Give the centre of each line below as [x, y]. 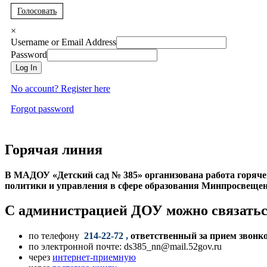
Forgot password [42, 108]
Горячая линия [54, 149]
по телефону [55, 236]
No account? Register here [60, 88]
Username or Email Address [63, 42]
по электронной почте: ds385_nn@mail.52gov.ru [125, 247]
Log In [26, 67]
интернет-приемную [94, 257]
